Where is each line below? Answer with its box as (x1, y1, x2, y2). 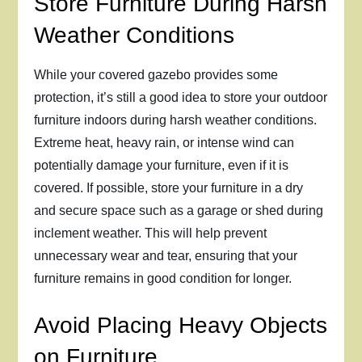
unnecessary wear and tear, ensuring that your (34, 249, 298, 263)
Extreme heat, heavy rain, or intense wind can (34, 136, 295, 149)
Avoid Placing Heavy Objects (34, 313, 328, 338)
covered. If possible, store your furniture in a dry (34, 181, 304, 195)
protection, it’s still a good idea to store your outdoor (34, 90, 328, 104)
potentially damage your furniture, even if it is (34, 158, 289, 172)
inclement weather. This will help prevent (34, 226, 267, 240)
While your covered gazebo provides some (34, 68, 279, 82)
